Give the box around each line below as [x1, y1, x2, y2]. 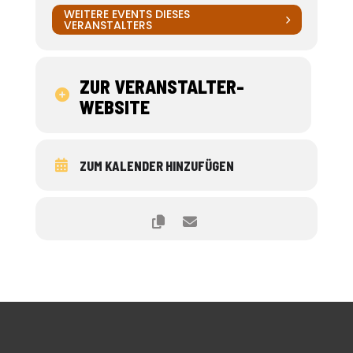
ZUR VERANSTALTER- [79, 75, 244, 98]
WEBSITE [79, 95, 150, 118]
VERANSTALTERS [63, 17, 152, 33]
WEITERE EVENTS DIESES [63, 6, 190, 22]
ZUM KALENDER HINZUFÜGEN [79, 158, 234, 173]
